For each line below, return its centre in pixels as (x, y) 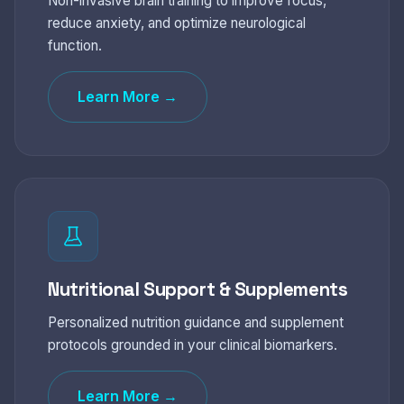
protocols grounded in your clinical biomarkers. (193, 345)
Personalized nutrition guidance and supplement (196, 322)
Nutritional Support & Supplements (198, 289)
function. (75, 46)
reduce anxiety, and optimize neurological (177, 23)
